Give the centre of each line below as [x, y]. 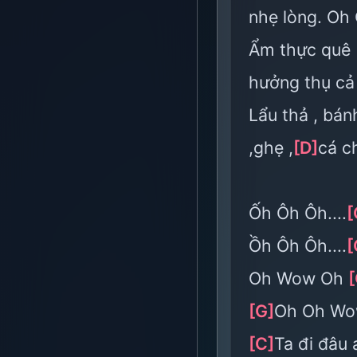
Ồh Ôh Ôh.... [298, 245]
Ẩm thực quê [302, 49]
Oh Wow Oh [298, 278]
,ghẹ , [271, 147]
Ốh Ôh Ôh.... [298, 213]
